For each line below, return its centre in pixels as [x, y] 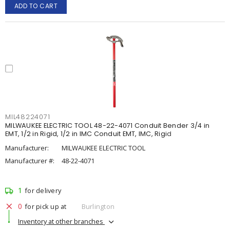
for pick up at [46, 206]
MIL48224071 [28, 117]
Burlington [98, 206]
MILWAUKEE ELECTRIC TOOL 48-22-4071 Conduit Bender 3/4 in [107, 126]
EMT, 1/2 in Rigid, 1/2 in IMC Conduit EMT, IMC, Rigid [89, 134]
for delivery [43, 190]
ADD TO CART [36, 6]
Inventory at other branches [61, 221]
